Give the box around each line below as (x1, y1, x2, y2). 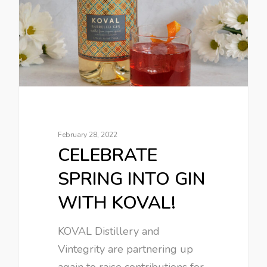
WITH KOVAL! (58, 190, 176, 215)
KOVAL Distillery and (58, 223, 160, 238)
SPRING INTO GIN (58, 166, 206, 191)
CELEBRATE (58, 142, 158, 167)
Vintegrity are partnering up (58, 241, 194, 256)
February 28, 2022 (58, 129, 118, 139)
